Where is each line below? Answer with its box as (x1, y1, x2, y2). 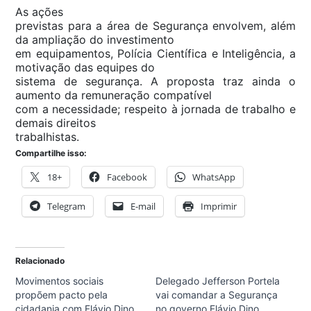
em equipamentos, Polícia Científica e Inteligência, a (15, 47, 296, 61)
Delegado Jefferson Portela (155, 275, 280, 287)
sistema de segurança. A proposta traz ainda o (15, 74, 296, 89)
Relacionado (15, 255, 65, 267)
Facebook (107, 171, 147, 184)
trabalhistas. (15, 130, 79, 144)
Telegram (47, 200, 85, 213)
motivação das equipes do (15, 60, 155, 75)
